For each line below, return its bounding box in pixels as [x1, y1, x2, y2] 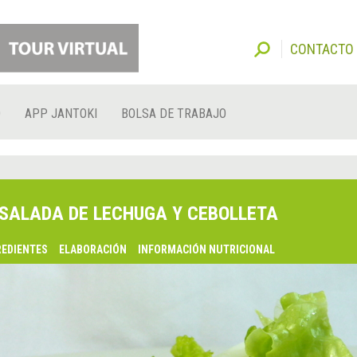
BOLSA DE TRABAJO [121, 106, 226, 122]
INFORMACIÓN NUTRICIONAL [137, 243, 275, 257]
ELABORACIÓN [58, 243, 127, 257]
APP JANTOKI [25, 106, 97, 122]
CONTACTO [290, 41, 354, 57]
